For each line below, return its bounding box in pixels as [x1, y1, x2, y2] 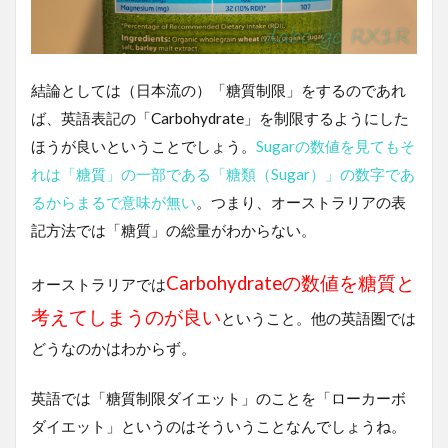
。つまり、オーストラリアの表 [196, 192, 406, 211]
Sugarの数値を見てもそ [256, 136, 415, 155]
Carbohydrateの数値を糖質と [166, 271, 415, 294]
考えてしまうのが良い [31, 305, 221, 328]
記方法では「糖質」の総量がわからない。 [31, 220, 316, 239]
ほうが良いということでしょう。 [31, 136, 256, 155]
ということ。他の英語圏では [221, 308, 416, 327]
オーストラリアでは [31, 274, 166, 293]
